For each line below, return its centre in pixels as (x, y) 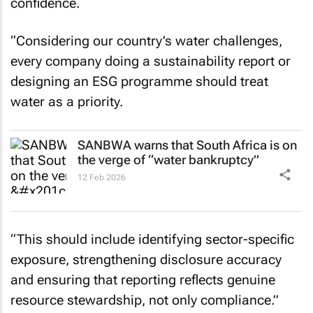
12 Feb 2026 (102, 177)
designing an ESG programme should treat (139, 81)
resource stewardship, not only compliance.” (145, 300)
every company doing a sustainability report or (151, 61)
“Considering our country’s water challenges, (146, 41)
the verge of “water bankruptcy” (168, 159)
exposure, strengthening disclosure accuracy (146, 260)
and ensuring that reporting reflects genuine (143, 280)
